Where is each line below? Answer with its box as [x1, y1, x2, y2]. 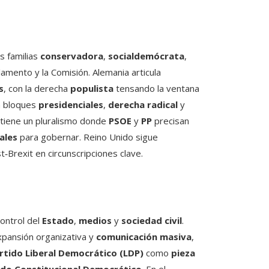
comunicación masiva [96, 231, 192, 243]
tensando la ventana [113, 82, 199, 95]
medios [79, 214, 112, 227]
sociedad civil [121, 214, 182, 227]
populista [70, 82, 113, 95]
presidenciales [38, 98, 103, 111]
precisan [152, 115, 189, 127]
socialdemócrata [108, 50, 184, 62]
